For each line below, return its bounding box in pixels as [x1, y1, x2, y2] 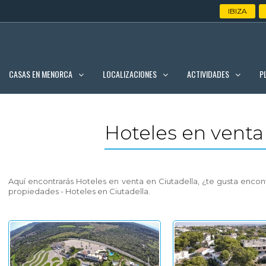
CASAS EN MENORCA [9, 67, 72, 80]
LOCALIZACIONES [103, 67, 157, 80]
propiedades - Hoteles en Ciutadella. [8, 186, 150, 196]
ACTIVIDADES [187, 67, 229, 80]
